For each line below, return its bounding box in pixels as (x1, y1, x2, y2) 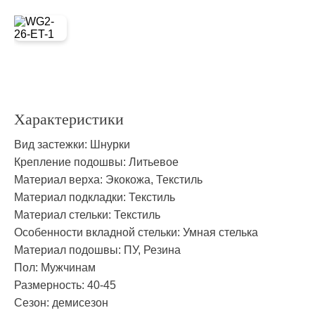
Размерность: (14, 279, 87, 291)
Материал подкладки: (14, 191, 129, 203)
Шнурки (90, 139, 130, 150)
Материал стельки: (14, 209, 114, 221)
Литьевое (129, 156, 179, 168)
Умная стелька (183, 226, 258, 238)
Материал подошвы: (14, 244, 124, 256)
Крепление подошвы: (14, 156, 129, 168)
